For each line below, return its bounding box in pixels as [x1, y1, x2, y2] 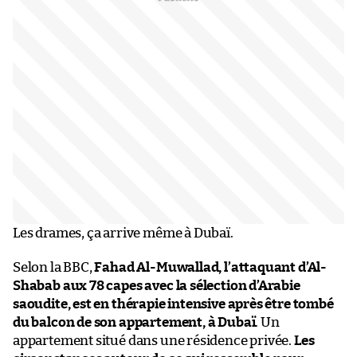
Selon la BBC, [13, 261, 95, 275]
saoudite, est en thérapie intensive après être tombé [13, 297, 334, 312]
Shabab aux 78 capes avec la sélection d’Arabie [13, 279, 300, 293]
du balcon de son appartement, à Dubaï [13, 316, 256, 330]
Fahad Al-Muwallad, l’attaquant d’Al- [94, 261, 328, 275]
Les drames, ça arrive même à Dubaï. [13, 226, 233, 241]
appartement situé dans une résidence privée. [13, 334, 294, 348]
